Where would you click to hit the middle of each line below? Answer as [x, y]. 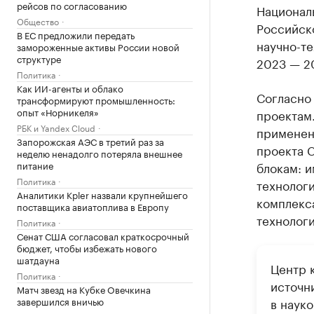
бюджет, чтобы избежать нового [87, 247]
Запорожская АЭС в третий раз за [90, 141]
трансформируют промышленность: [96, 100]
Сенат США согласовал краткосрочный [103, 235]
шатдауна [38, 259]
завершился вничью [60, 301]
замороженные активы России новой [98, 46]
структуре [39, 58]
